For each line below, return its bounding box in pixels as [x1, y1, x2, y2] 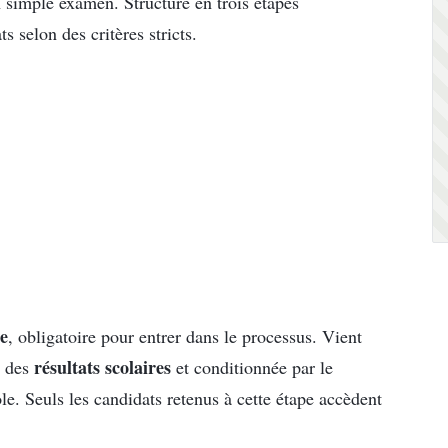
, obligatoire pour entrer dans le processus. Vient [8, 324, 362, 349]
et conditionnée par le [171, 355, 333, 380]
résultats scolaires [34, 354, 171, 381]
